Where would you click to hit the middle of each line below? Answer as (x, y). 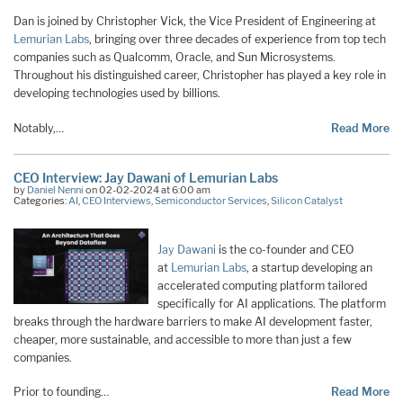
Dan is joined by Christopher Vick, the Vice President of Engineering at (195, 22)
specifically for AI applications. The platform (272, 303)
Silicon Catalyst (307, 201)
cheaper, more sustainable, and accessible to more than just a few (183, 339)
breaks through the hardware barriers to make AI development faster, (193, 321)
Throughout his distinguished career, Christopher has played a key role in (200, 76)
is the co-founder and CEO (287, 249)
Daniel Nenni (55, 190)
